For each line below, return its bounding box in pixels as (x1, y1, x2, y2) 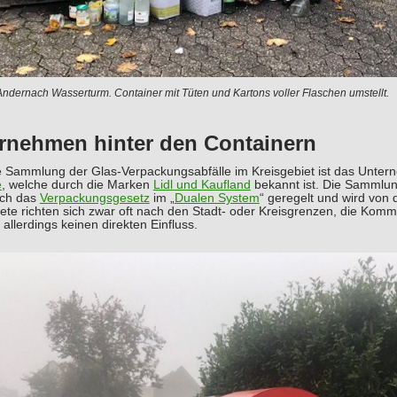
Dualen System (174, 191, 260, 205)
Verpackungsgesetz (39, 191, 150, 205)
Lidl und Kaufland (152, 177, 251, 191)
